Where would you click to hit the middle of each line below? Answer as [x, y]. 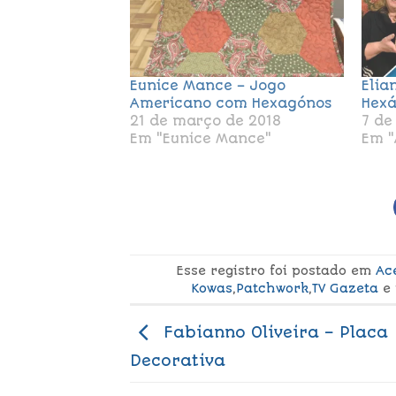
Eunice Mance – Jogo [208, 86]
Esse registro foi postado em [276, 270]
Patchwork [273, 288]
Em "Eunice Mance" [201, 139]
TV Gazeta [346, 288]
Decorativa [178, 360]
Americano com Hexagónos [231, 104]
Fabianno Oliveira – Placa [273, 332]
